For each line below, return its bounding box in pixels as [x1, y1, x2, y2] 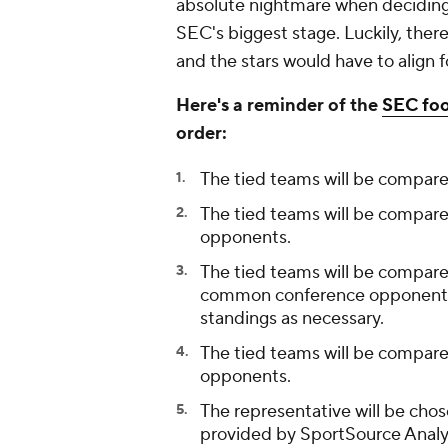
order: [176, 122, 227, 146]
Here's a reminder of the [176, 94, 382, 118]
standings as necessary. [200, 307, 388, 331]
